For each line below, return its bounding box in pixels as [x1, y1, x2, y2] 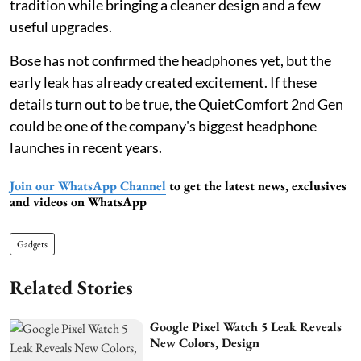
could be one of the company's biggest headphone [10, 117, 317, 135]
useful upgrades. [10, 18, 112, 36]
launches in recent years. [10, 139, 162, 157]
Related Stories [10, 275, 133, 301]
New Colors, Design [150, 334, 260, 352]
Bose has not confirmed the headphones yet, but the [10, 52, 331, 70]
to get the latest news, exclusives [166, 177, 346, 195]
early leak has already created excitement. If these [10, 73, 317, 92]
